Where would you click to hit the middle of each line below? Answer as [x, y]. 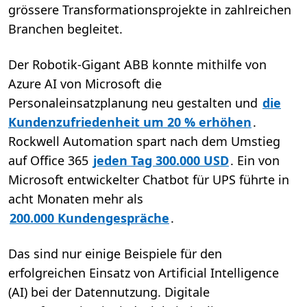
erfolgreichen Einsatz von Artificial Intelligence [144, 273]
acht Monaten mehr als [76, 199]
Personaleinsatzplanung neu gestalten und [135, 103]
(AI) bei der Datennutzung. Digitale [109, 292]
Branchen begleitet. [65, 29]
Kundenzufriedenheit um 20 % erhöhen [130, 122]
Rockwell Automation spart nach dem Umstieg [144, 142]
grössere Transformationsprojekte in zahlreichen [150, 10]
